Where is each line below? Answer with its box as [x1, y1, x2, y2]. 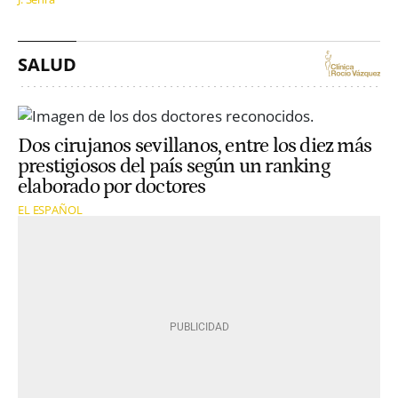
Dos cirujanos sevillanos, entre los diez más [18, 135, 372, 158]
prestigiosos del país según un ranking [18, 155, 330, 179]
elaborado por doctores [18, 176, 206, 199]
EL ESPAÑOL [18, 202, 83, 219]
